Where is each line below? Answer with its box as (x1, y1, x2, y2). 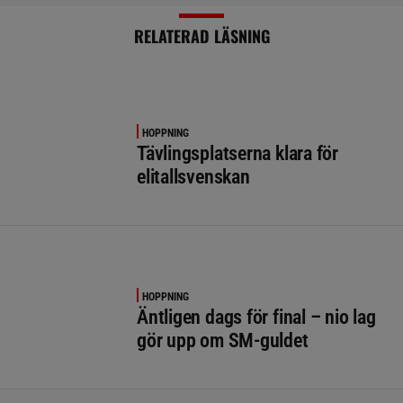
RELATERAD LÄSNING (133, 23, 270, 48)
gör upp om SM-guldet (137, 328, 309, 352)
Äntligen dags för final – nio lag (137, 305, 376, 328)
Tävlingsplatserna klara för (137, 141, 339, 165)
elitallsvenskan (137, 165, 250, 188)
